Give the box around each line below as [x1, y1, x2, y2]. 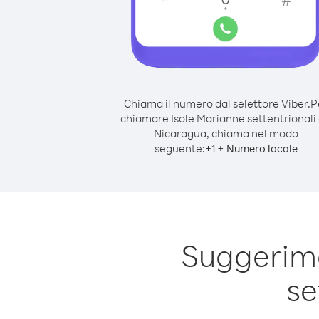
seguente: [154, 141, 205, 155]
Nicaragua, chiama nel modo [153, 126, 298, 140]
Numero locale [226, 142, 298, 155]
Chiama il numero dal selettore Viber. [123, 96, 310, 110]
